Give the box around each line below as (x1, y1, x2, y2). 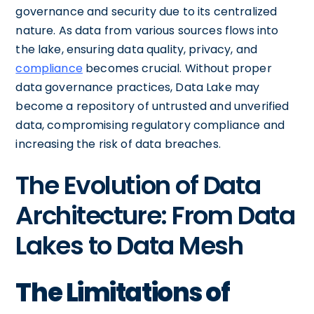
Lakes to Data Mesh (15, 227, 243, 264)
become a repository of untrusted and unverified (15, 97, 289, 114)
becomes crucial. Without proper (82, 60, 272, 76)
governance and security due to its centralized (15, 3, 278, 20)
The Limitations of (15, 274, 230, 310)
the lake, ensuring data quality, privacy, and (15, 41, 258, 57)
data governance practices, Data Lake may (15, 78, 260, 95)
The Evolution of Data (15, 167, 261, 203)
